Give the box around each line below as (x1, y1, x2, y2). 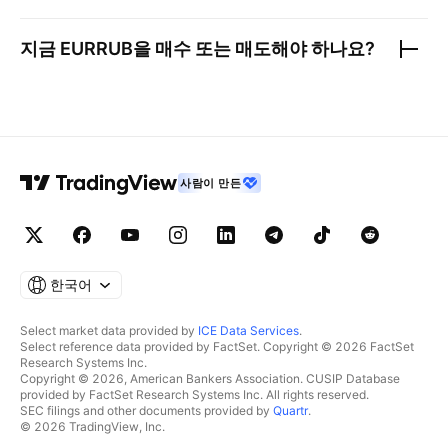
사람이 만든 (180, 175, 242, 190)
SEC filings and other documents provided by (20, 403, 273, 418)
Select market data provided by (20, 323, 198, 338)
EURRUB (60, 38, 133, 59)
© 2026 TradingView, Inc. (20, 419, 165, 434)
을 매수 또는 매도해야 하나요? (133, 38, 375, 59)
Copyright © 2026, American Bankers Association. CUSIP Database (20, 371, 400, 386)
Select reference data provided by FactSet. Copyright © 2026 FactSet (20, 339, 414, 354)
